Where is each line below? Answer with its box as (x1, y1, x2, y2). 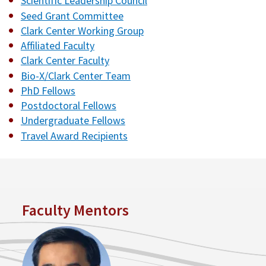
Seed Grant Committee (20, 8, 123, 23)
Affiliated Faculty (20, 39, 94, 53)
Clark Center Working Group (20, 23, 144, 37)
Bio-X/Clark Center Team (20, 68, 131, 83)
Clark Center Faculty (20, 53, 109, 68)
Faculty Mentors (21, 199, 129, 220)
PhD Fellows (20, 83, 75, 97)
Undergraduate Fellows (20, 113, 125, 128)
